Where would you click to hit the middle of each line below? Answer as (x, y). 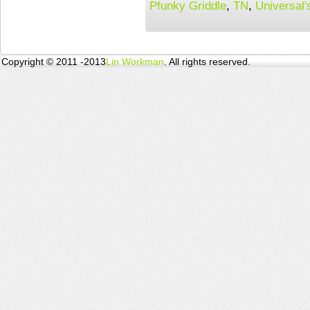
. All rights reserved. (207, 62)
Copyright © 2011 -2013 (54, 62)
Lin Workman (135, 62)
